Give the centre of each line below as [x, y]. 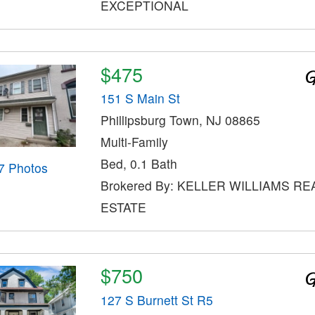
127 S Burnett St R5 [156, 300]
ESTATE [123, 207]
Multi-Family [134, 142]
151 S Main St [140, 98]
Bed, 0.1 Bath [139, 164]
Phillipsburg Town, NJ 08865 [180, 120]
